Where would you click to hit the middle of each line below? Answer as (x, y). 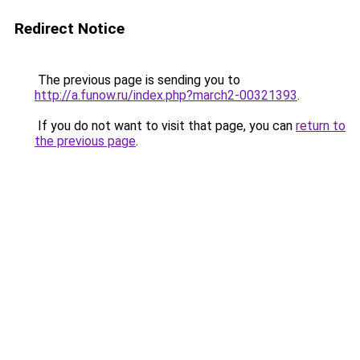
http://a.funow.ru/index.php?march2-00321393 (166, 95)
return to (321, 126)
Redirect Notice (70, 29)
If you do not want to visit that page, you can (165, 126)
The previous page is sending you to (137, 80)
